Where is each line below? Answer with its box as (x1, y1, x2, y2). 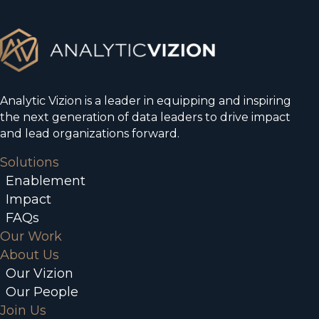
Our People (6, 284, 78, 300)
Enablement (6, 173, 85, 189)
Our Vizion (6, 266, 73, 281)
